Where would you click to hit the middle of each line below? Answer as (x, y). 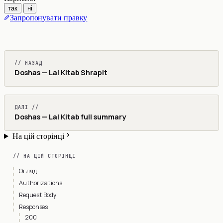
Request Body (38, 195)
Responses (34, 207)
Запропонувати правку (49, 18)
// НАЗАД (28, 63)
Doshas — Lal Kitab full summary (70, 117)
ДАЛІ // (27, 107)
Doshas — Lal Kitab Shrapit (61, 72)
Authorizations (41, 183)
